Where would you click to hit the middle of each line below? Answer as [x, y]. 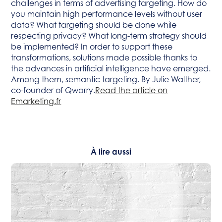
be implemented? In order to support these [92, 47]
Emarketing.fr [36, 101]
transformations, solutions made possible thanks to [104, 57]
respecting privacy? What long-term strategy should [109, 36]
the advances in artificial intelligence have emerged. [111, 68]
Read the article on [132, 90]
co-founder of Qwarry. [53, 90]
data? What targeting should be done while [94, 25]
